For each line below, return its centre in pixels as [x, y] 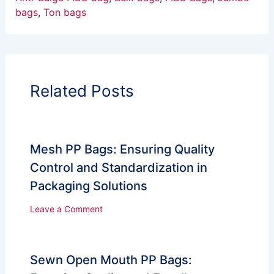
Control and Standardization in [118, 168]
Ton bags [65, 13]
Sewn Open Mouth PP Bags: [111, 260]
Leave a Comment [66, 209]
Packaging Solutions [88, 186]
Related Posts [82, 91]
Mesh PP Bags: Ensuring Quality [122, 150]
